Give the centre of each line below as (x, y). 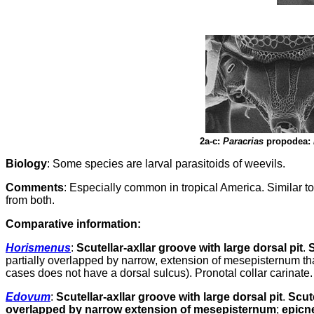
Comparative (40, 224)
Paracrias (245, 141)
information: (107, 224)
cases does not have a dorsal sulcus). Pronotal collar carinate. (159, 273)
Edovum (28, 297)
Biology (26, 164)
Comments (35, 187)
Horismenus (38, 248)
